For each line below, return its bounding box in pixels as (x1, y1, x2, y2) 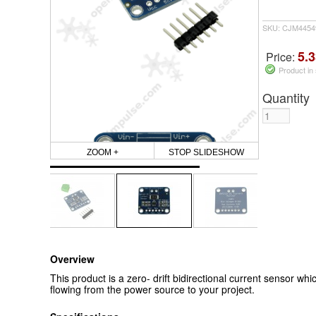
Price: (265, 49, 298, 66)
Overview (49, 251, 95, 266)
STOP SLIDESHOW (168, 147, 244, 157)
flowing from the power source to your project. (49, 281, 255, 296)
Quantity (262, 88, 310, 107)
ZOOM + (86, 147, 119, 157)
